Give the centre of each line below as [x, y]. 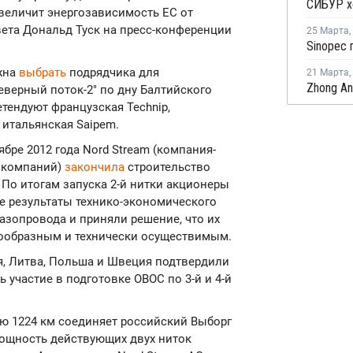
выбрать [43, 72]
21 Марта [328, 72]
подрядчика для [113, 72]
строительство [167, 167]
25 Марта [328, 31]
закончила [95, 167]
